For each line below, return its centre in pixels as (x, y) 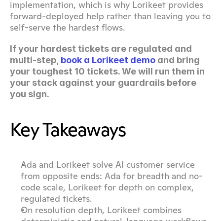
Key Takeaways (68, 130)
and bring (178, 60)
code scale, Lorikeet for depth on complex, (107, 187)
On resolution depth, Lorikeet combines (101, 210)
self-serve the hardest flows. (67, 27)
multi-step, (35, 60)
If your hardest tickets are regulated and (101, 49)
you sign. (30, 94)
